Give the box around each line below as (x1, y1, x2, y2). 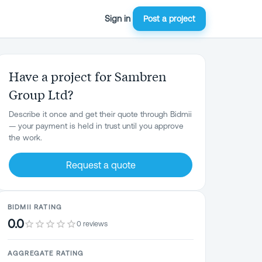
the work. (9, 133, 42, 142)
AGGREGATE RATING (8, 249, 84, 257)
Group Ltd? (9, 86, 73, 102)
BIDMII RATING (8, 203, 62, 211)
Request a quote (65, 160, 136, 170)
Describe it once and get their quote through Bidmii (9, 109, 192, 119)
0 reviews (77, 219, 108, 228)
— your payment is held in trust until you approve (9, 121, 184, 130)
